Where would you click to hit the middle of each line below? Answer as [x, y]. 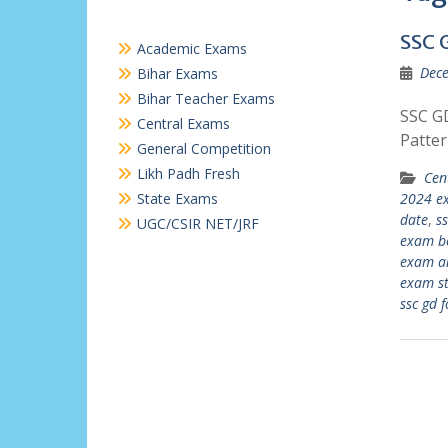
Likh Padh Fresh [188, 173]
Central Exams [183, 123]
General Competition [204, 148]
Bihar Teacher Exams [206, 98]
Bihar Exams [177, 73]
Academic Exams [192, 48]
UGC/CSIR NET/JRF [198, 223]
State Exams [177, 198]
